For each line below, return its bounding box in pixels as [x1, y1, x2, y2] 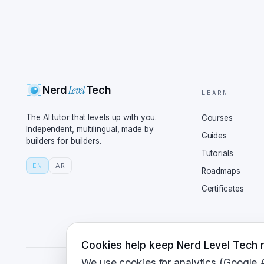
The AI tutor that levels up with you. [26, 113, 157, 122]
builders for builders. [26, 136, 101, 146]
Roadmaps [201, 166, 240, 176]
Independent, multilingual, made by [26, 124, 154, 134]
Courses [201, 113, 233, 123]
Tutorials [201, 148, 233, 158]
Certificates [201, 184, 244, 193]
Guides [201, 131, 227, 140]
